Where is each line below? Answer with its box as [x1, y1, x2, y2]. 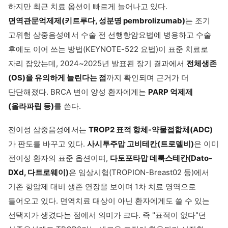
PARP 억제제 [148, 87, 193, 97]
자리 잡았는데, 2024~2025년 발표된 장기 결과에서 [8, 59, 186, 68]
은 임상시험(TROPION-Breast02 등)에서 [69, 167, 209, 177]
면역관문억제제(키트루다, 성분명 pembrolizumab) [8, 16, 185, 25]
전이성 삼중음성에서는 [8, 125, 89, 134]
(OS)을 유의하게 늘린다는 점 [8, 73, 106, 82]
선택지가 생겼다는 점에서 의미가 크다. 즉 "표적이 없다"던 [8, 210, 206, 220]
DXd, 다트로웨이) [8, 167, 69, 177]
